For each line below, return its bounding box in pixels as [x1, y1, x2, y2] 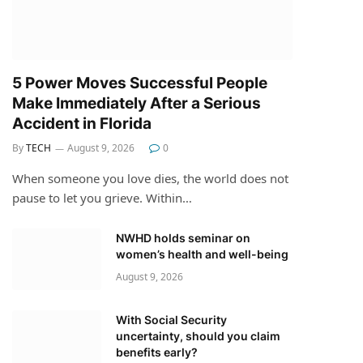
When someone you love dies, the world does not [12, 169, 288, 186]
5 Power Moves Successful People [12, 73, 267, 92]
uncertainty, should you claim [116, 328, 280, 343]
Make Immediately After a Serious [12, 93, 261, 113]
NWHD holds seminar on [116, 230, 250, 245]
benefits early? [116, 344, 198, 359]
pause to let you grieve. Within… [12, 189, 192, 206]
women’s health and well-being [116, 246, 288, 261]
